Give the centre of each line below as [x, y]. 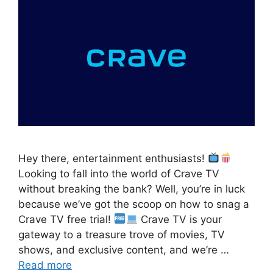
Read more [45, 265]
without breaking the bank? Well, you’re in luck [132, 189]
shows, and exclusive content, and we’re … [124, 250]
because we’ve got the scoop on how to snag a [134, 204]
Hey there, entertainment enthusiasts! [113, 158]
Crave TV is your [179, 219]
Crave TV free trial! [66, 219]
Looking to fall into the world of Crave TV [119, 173]
